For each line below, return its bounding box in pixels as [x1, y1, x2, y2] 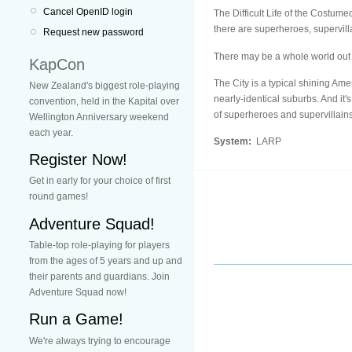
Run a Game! [29, 310, 123, 328]
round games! [29, 191, 88, 203]
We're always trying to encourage [29, 335, 170, 346]
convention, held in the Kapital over [29, 95, 179, 107]
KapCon [29, 55, 85, 73]
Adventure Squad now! [29, 286, 126, 298]
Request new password [43, 27, 144, 38]
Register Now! [29, 151, 127, 169]
